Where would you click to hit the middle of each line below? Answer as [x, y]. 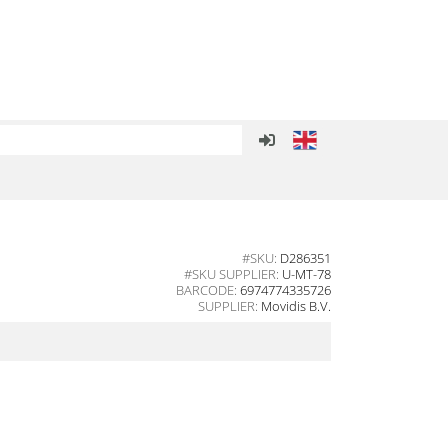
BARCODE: [207, 290]
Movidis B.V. [295, 306]
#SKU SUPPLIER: [232, 274]
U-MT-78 [306, 274]
